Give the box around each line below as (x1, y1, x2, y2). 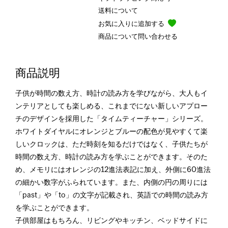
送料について (98, 8, 138, 14)
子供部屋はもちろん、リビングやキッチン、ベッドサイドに (15, 217, 208, 224)
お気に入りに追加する (98, 21, 166, 27)
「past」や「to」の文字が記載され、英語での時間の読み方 (15, 192, 208, 199)
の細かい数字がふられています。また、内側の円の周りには (15, 179, 208, 186)
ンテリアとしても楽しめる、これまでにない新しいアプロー (15, 103, 208, 110)
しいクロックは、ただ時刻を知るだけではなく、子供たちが (15, 141, 208, 148)
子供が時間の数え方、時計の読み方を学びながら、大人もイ (15, 90, 208, 97)
